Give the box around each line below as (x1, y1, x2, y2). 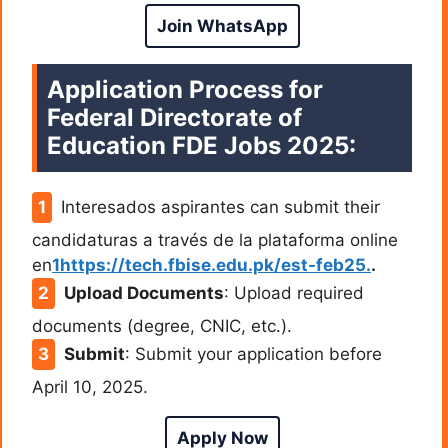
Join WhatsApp (156, 15, 288, 36)
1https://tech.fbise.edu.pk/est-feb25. (52, 255, 371, 276)
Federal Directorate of (47, 103, 302, 133)
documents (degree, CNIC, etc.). (32, 316, 292, 337)
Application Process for (47, 75, 323, 105)
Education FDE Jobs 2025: (47, 131, 356, 161)
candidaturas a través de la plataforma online (32, 230, 398, 251)
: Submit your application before (124, 344, 382, 365)
